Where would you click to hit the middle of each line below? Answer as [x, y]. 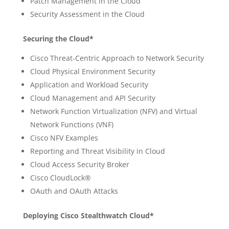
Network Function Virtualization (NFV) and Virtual [113, 111]
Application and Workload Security [89, 85]
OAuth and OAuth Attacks [74, 191]
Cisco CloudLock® [60, 178]
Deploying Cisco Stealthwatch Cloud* [88, 215]
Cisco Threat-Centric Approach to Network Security [117, 58]
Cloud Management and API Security [93, 98]
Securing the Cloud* [58, 39]
